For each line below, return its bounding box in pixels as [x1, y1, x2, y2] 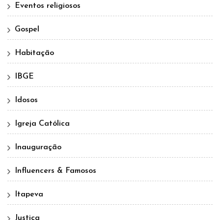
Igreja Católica [15, 120, 70, 128]
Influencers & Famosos [15, 167, 96, 175]
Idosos [15, 96, 38, 105]
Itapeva [15, 191, 43, 199]
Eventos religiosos [15, 2, 81, 10]
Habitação [15, 49, 54, 57]
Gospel [15, 26, 39, 34]
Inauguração [15, 143, 61, 152]
